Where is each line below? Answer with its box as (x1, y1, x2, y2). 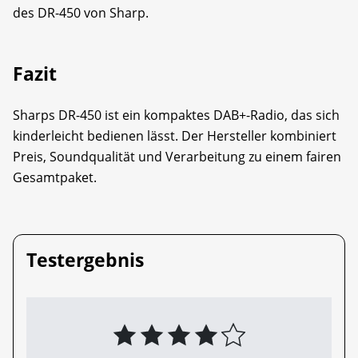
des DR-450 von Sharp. (13, 4, 149, 22)
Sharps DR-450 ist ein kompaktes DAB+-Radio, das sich (13, 106, 340, 124)
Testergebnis (26, 247, 144, 272)
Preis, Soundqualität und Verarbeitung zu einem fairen (13, 148, 341, 165)
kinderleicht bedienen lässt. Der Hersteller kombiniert (13, 127, 336, 145)
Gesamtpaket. (13, 169, 97, 186)
